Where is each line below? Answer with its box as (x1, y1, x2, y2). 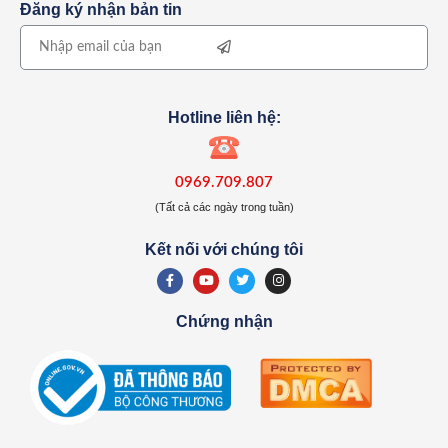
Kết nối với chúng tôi (145, 240, 303, 258)
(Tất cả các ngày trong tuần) (154, 200, 294, 213)
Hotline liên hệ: (167, 108, 281, 126)
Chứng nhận (175, 312, 273, 330)
